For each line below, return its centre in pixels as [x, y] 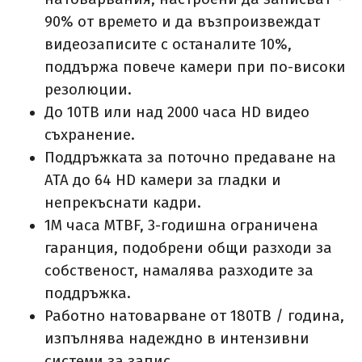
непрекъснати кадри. [123, 203]
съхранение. [90, 135]
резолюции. [88, 90]
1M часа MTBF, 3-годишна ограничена [181, 226]
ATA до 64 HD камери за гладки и [163, 181]
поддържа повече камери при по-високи [195, 67]
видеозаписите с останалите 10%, [168, 45]
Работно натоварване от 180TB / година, [194, 316]
